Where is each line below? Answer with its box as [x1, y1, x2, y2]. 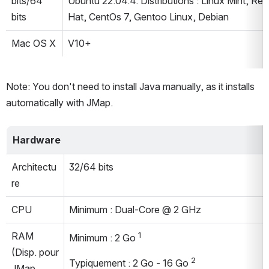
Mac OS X [11, 37, 56, 49]
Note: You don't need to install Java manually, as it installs [6, 80, 255, 92]
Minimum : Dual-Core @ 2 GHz [69, 204, 201, 216]
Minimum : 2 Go [69, 232, 138, 244]
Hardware [12, 133, 61, 146]
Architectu [11, 161, 56, 173]
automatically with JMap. [6, 97, 113, 109]
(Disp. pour [11, 246, 59, 258]
